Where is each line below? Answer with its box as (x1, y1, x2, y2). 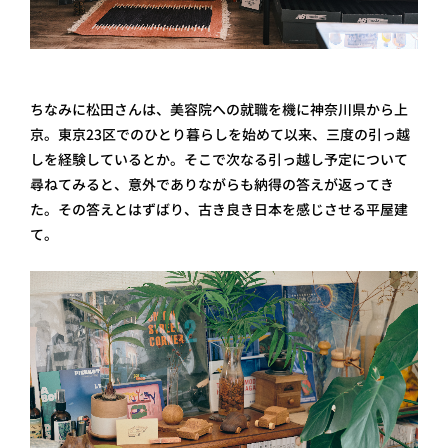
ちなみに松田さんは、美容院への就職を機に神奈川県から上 (30, 100, 408, 120)
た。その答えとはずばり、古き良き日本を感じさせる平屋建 (30, 200, 408, 220)
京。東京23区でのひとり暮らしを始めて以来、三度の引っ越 (30, 125, 410, 145)
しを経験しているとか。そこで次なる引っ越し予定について (30, 150, 408, 170)
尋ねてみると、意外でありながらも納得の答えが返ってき (30, 175, 394, 195)
